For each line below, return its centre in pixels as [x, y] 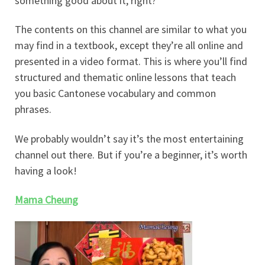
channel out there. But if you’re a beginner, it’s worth [131, 154]
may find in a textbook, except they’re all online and [129, 46]
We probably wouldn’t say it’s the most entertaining [129, 138]
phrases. [33, 109]
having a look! [46, 170]
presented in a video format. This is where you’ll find [131, 62]
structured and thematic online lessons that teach [125, 77]
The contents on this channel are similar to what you [131, 30]
